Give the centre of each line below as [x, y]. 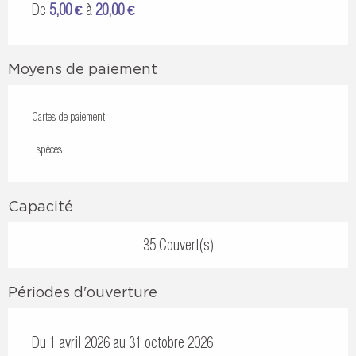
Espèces [47, 149]
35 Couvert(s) [178, 245]
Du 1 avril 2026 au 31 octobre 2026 [122, 342]
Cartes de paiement [68, 116]
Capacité [41, 206]
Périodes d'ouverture [83, 292]
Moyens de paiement [83, 68]
